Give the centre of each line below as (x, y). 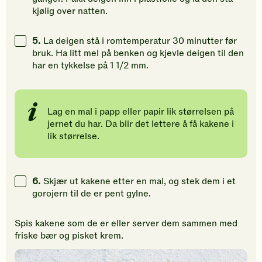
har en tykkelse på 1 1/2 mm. (90, 66)
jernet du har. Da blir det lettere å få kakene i (141, 124)
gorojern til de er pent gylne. (92, 194)
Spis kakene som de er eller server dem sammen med (126, 224)
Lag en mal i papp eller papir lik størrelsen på (141, 112)
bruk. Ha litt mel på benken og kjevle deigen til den (138, 54)
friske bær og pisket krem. (70, 236)
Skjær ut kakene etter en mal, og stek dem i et (139, 182)
